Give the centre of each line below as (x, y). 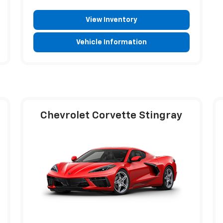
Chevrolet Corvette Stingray (111, 115)
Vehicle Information (111, 42)
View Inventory (111, 20)
